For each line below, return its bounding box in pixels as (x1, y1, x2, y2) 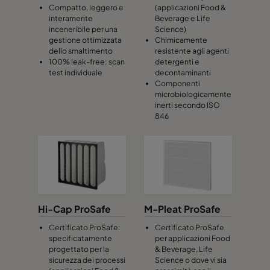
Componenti (155, 78, 200, 88)
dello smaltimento (49, 45, 113, 55)
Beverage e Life (155, 13, 210, 23)
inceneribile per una (49, 24, 118, 34)
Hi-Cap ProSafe (38, 203, 111, 215)
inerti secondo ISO (155, 99, 220, 110)
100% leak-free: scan (49, 56, 125, 66)
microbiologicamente (155, 89, 231, 99)
